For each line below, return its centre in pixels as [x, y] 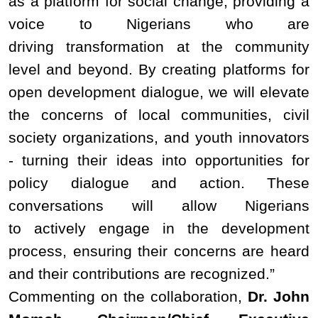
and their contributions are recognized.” [142, 274]
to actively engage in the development [159, 228]
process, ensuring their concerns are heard [159, 251]
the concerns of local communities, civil [159, 115]
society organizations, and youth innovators [159, 137]
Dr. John [279, 296]
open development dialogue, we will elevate [159, 92]
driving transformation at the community [159, 46]
